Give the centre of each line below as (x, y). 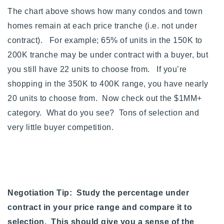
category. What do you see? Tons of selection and (103, 113)
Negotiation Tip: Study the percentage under (98, 193)
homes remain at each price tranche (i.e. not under (102, 26)
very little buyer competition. (65, 127)
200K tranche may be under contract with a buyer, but (108, 55)
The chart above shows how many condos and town (105, 11)
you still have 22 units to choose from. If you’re (97, 69)
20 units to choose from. (55, 98)
